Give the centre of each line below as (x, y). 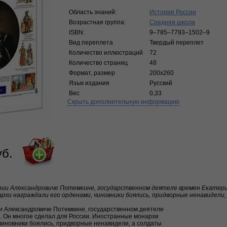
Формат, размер (92, 73)
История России (173, 12)
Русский (161, 83)
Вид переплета (91, 43)
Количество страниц (98, 63)
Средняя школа (172, 22)
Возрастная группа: (97, 22)
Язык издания (89, 83)
